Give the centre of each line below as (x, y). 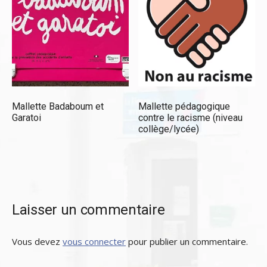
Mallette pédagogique (184, 107)
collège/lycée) (169, 129)
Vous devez (37, 242)
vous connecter (94, 242)
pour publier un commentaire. (187, 242)
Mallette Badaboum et (58, 107)
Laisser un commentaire (89, 210)
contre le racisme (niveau (191, 118)
